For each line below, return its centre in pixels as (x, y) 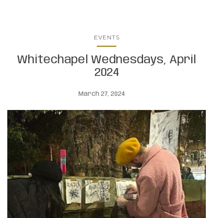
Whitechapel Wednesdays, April (107, 60)
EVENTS (107, 37)
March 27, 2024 (102, 94)
